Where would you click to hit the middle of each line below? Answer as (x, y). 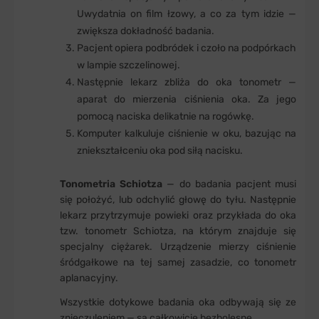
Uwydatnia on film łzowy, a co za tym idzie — (187, 14)
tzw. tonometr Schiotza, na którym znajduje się (178, 231)
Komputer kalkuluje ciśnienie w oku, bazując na (187, 134)
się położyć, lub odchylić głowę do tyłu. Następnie (178, 200)
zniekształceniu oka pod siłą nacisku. (160, 151)
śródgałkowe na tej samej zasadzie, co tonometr (178, 263)
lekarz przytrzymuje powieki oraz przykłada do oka (178, 216)
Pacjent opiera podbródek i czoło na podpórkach (187, 48)
